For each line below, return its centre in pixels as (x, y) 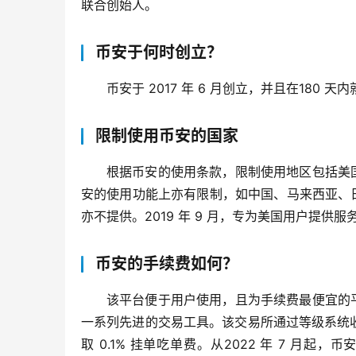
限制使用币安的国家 (167, 135)
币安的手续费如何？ (167, 263)
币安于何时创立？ (159, 52)
